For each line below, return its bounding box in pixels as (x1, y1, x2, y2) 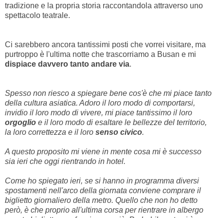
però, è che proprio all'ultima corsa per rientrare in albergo (5, 206, 203, 215)
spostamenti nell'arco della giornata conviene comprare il (5, 186, 201, 195)
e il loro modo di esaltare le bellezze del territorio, (36, 118, 207, 127)
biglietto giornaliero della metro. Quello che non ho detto (5, 196, 198, 205)
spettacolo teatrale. (5, 11, 70, 20)
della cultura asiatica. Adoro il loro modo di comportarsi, (5, 99, 195, 108)
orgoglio (5, 118, 36, 127)
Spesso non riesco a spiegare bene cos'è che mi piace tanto (5, 89, 212, 98)
